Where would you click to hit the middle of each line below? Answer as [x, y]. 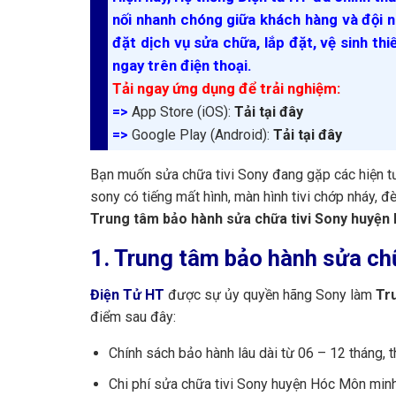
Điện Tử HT [127, 295]
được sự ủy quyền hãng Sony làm [270, 295]
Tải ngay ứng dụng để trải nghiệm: [226, 88]
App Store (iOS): [183, 111]
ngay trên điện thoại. [182, 65]
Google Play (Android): [202, 134]
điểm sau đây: [133, 317]
